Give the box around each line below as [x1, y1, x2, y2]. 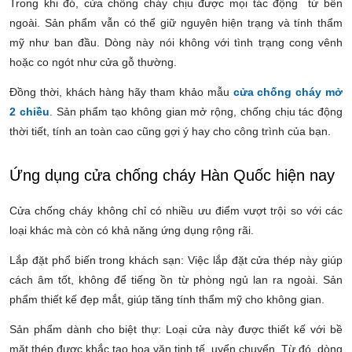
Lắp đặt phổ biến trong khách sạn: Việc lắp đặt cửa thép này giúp [9, 253, 343, 266]
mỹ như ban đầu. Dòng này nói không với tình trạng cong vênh [9, 35, 343, 49]
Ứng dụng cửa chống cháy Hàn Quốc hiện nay [9, 166, 335, 184]
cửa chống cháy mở [233, 85, 343, 98]
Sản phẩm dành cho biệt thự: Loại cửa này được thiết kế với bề [9, 322, 343, 335]
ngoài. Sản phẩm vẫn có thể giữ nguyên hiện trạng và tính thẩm [9, 16, 343, 29]
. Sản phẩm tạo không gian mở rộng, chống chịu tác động [49, 104, 343, 118]
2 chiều [9, 104, 49, 118]
